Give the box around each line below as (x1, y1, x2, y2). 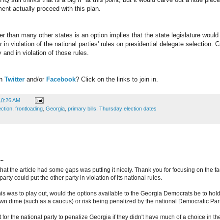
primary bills (68, 105, 96, 111)
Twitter (4, 75, 25, 83)
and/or (25, 75, 46, 83)
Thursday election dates (99, 105, 157, 111)
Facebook (46, 75, 76, 83)
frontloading (15, 105, 43, 111)
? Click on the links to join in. (76, 75, 158, 83)
